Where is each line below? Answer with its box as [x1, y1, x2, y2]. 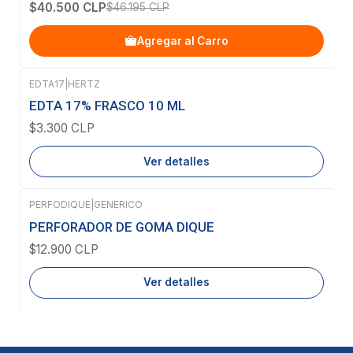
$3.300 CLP [29, 121, 95, 136]
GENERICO [94, 199, 143, 211]
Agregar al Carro [137, 34, 229, 47]
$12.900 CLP [29, 241, 98, 257]
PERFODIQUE [29, 199, 91, 211]
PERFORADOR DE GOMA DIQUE [29, 218, 214, 235]
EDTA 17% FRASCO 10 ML [29, 98, 185, 114]
